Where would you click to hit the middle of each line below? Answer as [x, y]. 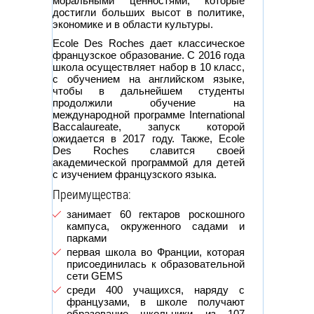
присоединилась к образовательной [156, 264]
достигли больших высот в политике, [149, 12]
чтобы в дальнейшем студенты [149, 90]
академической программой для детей [149, 162]
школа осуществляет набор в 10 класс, [149, 67]
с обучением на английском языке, [149, 78]
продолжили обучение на [149, 102]
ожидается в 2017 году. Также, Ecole [149, 138]
